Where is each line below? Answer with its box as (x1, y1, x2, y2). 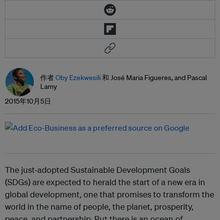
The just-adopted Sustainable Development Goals (5, 165, 190, 175)
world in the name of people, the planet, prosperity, (5, 201, 193, 212)
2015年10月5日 (5, 97, 51, 106)
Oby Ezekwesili (55, 73, 101, 82)
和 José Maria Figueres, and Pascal (101, 73, 207, 82)
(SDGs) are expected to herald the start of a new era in (5, 177, 205, 188)
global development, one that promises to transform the (5, 189, 214, 200)
